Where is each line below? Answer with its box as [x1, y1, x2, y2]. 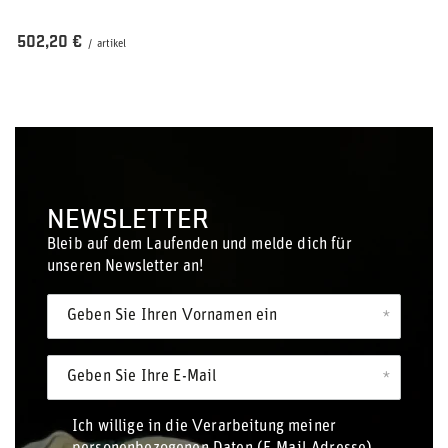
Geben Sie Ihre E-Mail [67, 369, 217, 385]
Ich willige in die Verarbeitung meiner [72, 419, 337, 435]
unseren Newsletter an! [47, 259, 204, 275]
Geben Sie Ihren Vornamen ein [67, 308, 278, 324]
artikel [97, 39, 126, 50]
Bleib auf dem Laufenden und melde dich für [47, 237, 352, 253]
